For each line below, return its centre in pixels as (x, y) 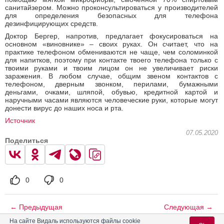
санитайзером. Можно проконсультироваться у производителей (111, 8)
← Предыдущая (36, 207)
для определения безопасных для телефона (111, 16)
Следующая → (188, 207)
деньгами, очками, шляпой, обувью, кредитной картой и (111, 92)
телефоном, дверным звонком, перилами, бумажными (111, 84)
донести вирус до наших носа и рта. (64, 108)
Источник (20, 121)
